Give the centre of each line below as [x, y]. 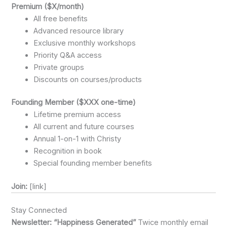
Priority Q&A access [68, 55]
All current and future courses [84, 127]
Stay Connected [39, 211]
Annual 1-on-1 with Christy [78, 139]
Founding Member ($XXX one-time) [74, 103]
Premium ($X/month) [48, 6]
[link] [37, 187]
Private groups [59, 67]
